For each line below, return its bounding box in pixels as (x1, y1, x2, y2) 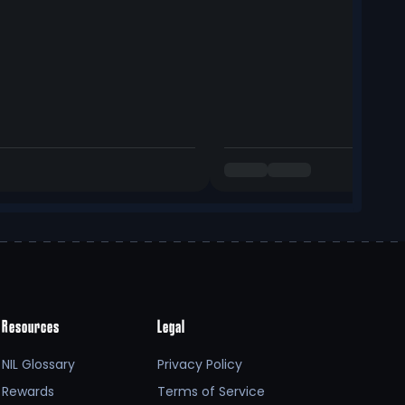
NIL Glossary (2, 354, 76, 373)
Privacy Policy (156, 354, 242, 373)
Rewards (2, 381, 55, 400)
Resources (2, 319, 61, 336)
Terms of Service (156, 381, 265, 400)
